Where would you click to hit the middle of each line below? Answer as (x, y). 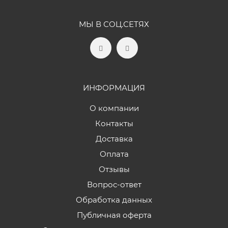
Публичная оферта (114, 215)
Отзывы (114, 169)
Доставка (114, 138)
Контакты (114, 123)
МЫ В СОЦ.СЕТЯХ (114, 24)
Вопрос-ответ (114, 184)
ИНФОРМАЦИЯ (114, 88)
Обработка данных (114, 199)
